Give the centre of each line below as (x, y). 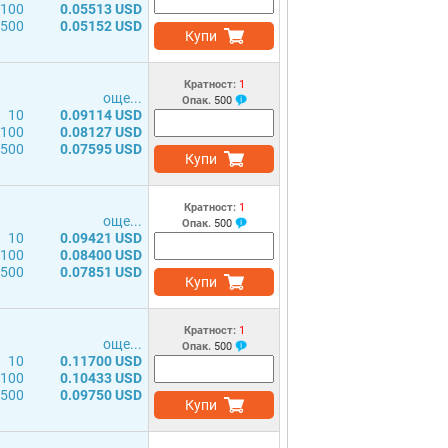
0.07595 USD (101, 149)
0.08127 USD (101, 132)
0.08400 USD (101, 255)
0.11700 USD (101, 361)
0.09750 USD (101, 395)
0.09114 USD (101, 115)
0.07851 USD (101, 272)
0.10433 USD (101, 378)
